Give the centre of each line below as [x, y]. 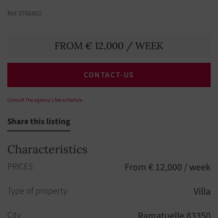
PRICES [20, 167]
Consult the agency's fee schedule [45, 100]
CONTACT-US [109, 75]
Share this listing [39, 122]
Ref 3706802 [25, 14]
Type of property [37, 191]
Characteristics [47, 149]
